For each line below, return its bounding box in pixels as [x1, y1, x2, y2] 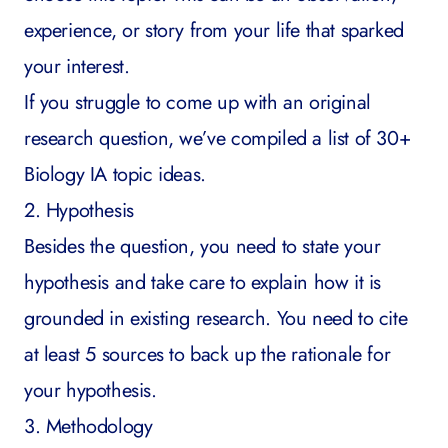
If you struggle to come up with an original [24, 88, 371, 117]
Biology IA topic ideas [24, 160, 201, 189]
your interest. [24, 52, 130, 81]
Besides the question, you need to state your [24, 232, 381, 261]
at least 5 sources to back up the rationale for [24, 340, 391, 369]
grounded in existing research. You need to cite [24, 304, 408, 333]
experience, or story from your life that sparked [24, 16, 404, 45]
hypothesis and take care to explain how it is [24, 268, 382, 297]
